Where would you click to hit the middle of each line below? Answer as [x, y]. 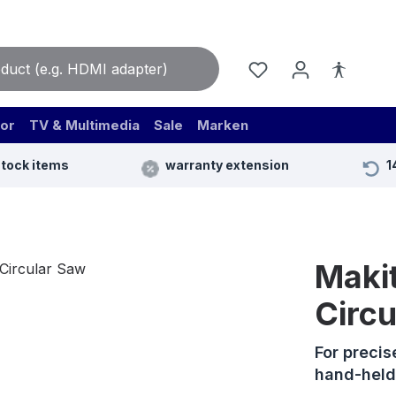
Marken [223, 126]
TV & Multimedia [84, 126]
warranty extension [227, 165]
